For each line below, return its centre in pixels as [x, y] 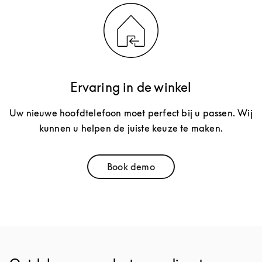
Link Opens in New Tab [180, 171]
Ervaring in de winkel [131, 87]
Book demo [131, 167]
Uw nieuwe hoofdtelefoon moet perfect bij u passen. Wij [131, 113]
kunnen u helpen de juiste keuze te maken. [131, 128]
